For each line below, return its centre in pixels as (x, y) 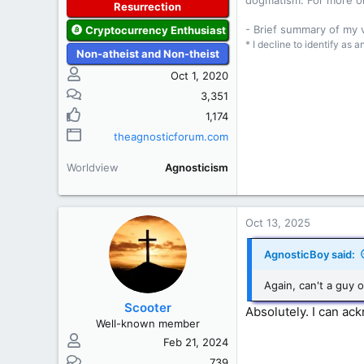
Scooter (147, 308)
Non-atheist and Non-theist (147, 53)
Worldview (93, 167)
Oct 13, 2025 (278, 222)
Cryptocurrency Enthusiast (156, 30)
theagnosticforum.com (171, 136)
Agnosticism (197, 167)
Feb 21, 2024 (196, 342)
